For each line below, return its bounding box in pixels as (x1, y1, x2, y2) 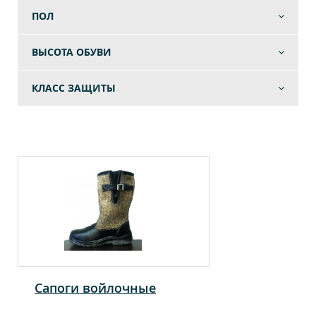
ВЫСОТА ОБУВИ (32, 45, 111, 59)
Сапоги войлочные (35, 279, 156, 296)
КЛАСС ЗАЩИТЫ (32, 81, 116, 95)
